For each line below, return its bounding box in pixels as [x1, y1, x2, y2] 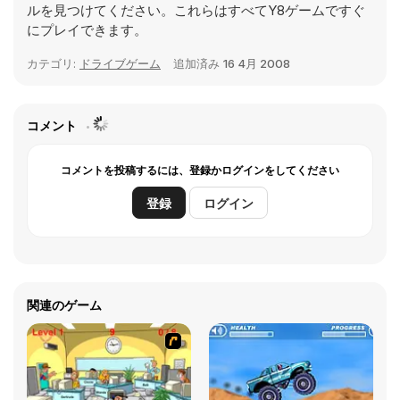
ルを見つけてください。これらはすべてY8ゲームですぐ [27, 2, 365, 19]
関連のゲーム [27, 297, 102, 312]
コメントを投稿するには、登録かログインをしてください [61, 163, 339, 177]
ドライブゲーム [79, 56, 161, 71]
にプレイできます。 [27, 21, 147, 38]
